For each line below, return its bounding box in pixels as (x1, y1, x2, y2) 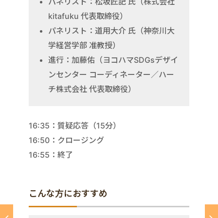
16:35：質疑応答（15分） (29, 120, 121, 130)
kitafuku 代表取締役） (48, 11, 127, 21)
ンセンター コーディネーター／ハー (48, 69, 174, 79)
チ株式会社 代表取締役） (48, 84, 136, 94)
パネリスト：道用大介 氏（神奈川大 (48, 25, 175, 36)
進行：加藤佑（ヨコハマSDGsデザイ (48, 54, 178, 65)
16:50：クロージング (29, 135, 104, 145)
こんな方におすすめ (29, 188, 108, 199)
